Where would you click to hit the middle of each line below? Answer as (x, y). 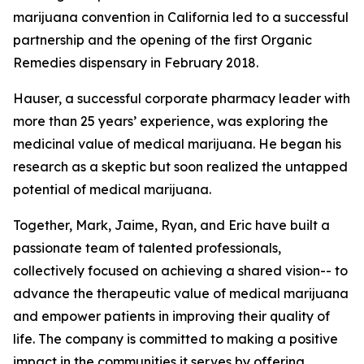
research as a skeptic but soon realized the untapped (180, 167)
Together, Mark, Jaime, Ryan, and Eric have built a (171, 225)
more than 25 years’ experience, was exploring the (171, 121)
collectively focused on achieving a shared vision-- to (180, 271)
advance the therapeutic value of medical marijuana (181, 293)
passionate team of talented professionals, (147, 248)
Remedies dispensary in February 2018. (136, 63)
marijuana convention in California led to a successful (181, 17)
